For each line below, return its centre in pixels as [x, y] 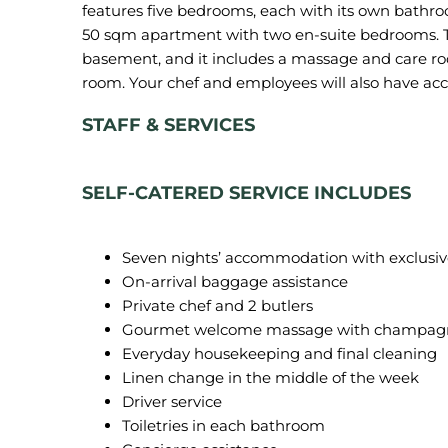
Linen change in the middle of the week [270, 377]
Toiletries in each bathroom [223, 425]
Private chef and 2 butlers [217, 305]
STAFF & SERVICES [168, 125]
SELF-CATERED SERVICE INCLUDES [249, 193]
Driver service [172, 401]
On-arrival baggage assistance [235, 281]
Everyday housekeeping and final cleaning [279, 353]
